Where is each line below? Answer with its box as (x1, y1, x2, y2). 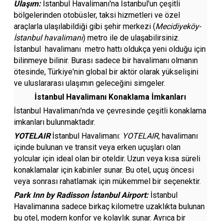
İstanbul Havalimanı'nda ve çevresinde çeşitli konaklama (14, 106, 207, 115)
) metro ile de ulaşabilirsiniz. (83, 33, 182, 42)
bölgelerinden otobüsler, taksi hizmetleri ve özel (14, 10, 181, 20)
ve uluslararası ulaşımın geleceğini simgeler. (14, 78, 166, 88)
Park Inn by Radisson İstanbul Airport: (14, 190, 149, 200)
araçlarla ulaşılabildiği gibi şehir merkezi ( (14, 22, 156, 31)
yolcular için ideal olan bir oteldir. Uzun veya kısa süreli (14, 154, 201, 163)
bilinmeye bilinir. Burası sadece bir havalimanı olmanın (14, 56, 198, 65)
